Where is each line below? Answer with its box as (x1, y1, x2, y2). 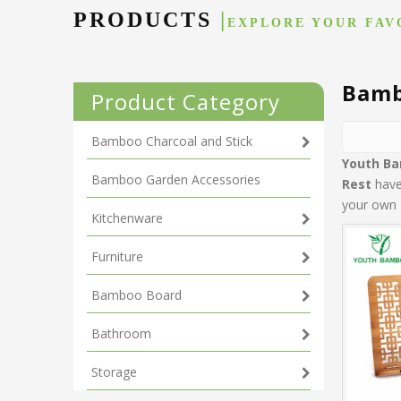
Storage (91, 363, 137, 381)
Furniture (91, 248, 143, 266)
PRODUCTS (73, 8, 220, 32)
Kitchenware (91, 209, 163, 227)
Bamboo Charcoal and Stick (91, 132, 252, 150)
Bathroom (91, 325, 151, 343)
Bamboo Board (91, 286, 182, 304)
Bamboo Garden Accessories (91, 171, 260, 189)
